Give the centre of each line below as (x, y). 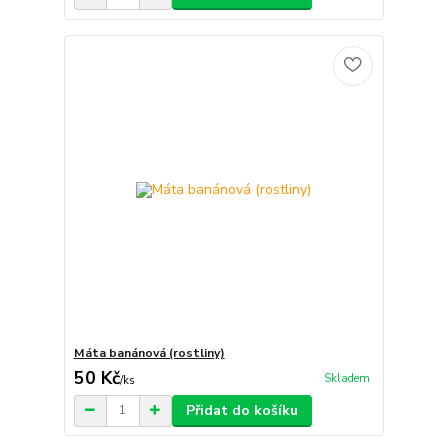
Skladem (346, 378)
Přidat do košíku (241, 410)
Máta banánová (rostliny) (149, 352)
